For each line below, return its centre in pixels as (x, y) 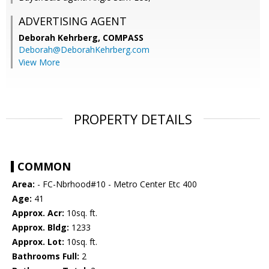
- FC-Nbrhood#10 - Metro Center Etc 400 (116, 184)
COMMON (44, 167)
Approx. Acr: (38, 213)
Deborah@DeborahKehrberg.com (84, 50)
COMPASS (123, 38)
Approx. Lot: (38, 242)
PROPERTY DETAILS (133, 119)
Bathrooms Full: (46, 256)
